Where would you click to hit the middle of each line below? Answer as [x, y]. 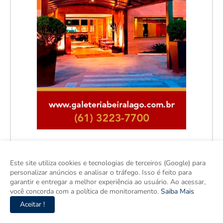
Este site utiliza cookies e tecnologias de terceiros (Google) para [108, 163]
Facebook [45, 177]
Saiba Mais [176, 191]
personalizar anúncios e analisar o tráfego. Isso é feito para [101, 172]
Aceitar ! [32, 204]
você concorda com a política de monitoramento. [84, 191]
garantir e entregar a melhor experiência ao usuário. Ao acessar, [108, 182]
